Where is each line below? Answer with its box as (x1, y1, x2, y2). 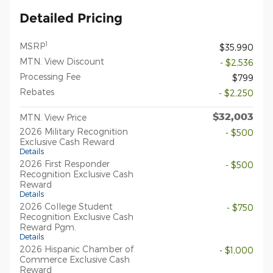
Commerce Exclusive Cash (19, 254, 130, 265)
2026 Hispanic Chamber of (19, 244, 133, 255)
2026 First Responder (19, 158, 110, 169)
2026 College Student (19, 201, 113, 212)
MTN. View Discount (19, 56, 104, 67)
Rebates (19, 87, 54, 97)
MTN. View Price (19, 112, 87, 123)
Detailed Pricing (19, 10, 122, 26)
